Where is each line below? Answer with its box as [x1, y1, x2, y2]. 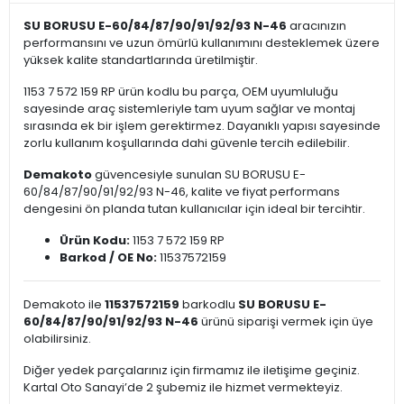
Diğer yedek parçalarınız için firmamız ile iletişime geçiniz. [23, 362, 360, 380]
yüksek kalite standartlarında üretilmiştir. [23, 51, 258, 69]
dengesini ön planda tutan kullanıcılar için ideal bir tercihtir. [23, 200, 365, 218]
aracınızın [287, 17, 346, 35]
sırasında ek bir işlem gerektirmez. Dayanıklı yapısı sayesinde [23, 117, 381, 135]
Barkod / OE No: [60, 249, 157, 267]
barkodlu [179, 296, 238, 314]
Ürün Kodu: [60, 232, 130, 250]
